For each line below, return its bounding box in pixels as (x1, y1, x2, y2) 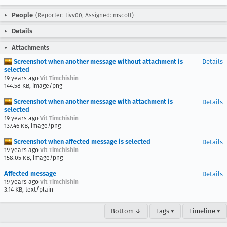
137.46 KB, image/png (4, 122, 61, 129)
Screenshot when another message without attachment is (12, 58, 183, 65)
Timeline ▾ (189, 207, 220, 215)
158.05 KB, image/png (4, 154, 63, 161)
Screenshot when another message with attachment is (12, 98, 173, 105)
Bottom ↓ (111, 207, 141, 215)
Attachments (12, 44, 49, 51)
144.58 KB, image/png (4, 82, 62, 89)
